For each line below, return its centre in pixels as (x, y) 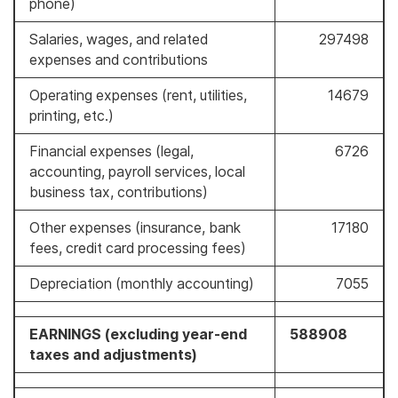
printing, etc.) (72, 115)
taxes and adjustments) (113, 354)
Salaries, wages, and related (119, 39)
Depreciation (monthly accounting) (142, 283)
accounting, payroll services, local (137, 171)
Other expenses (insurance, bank (135, 227)
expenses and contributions (119, 60)
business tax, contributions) (119, 192)
